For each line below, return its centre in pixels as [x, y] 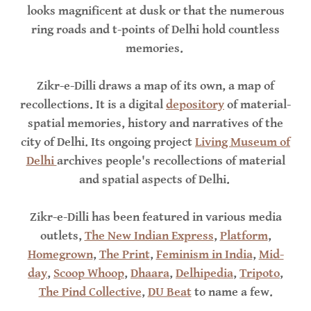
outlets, [62, 236]
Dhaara [150, 274]
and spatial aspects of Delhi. [155, 180]
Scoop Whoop [89, 274]
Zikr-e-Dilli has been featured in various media [155, 217]
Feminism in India [204, 255]
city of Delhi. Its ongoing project [108, 142]
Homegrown [60, 255]
